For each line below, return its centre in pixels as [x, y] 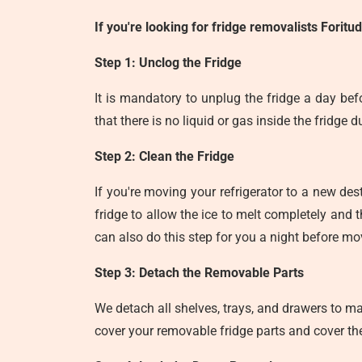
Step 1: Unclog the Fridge [168, 63]
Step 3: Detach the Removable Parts [199, 273]
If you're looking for [153, 27]
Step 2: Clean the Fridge [164, 156]
